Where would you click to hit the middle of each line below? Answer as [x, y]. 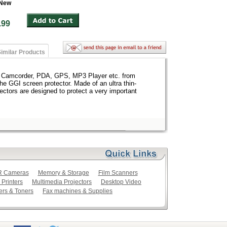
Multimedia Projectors [62, 182]
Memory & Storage [63, 173]
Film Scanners [118, 173]
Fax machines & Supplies [78, 191]
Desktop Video [121, 182]
